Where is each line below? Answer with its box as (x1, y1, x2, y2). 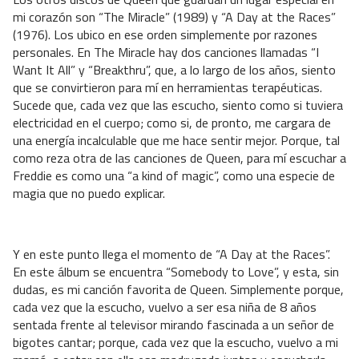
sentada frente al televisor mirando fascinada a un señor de (13, 315, 334, 335)
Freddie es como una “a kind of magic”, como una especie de (13, 166, 335, 186)
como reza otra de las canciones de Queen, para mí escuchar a (13, 148, 346, 168)
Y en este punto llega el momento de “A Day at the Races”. (13, 244, 330, 264)
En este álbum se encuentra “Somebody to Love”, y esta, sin (13, 262, 339, 282)
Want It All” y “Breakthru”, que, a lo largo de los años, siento (13, 60, 336, 80)
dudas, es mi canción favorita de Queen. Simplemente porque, (13, 280, 344, 300)
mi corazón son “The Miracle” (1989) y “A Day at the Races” (13, 7, 336, 27)
